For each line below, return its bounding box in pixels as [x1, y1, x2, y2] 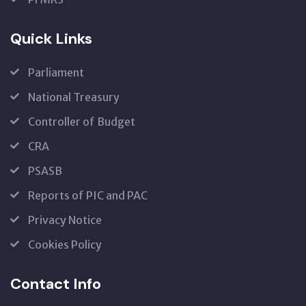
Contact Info [10, 274, 101, 294]
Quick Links [10, 29, 92, 49]
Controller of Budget [28, 115, 135, 129]
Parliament [28, 66, 84, 80]
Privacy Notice [28, 213, 102, 227]
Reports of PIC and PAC [28, 189, 148, 203]
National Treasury [28, 90, 120, 105]
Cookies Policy [28, 238, 102, 252]
